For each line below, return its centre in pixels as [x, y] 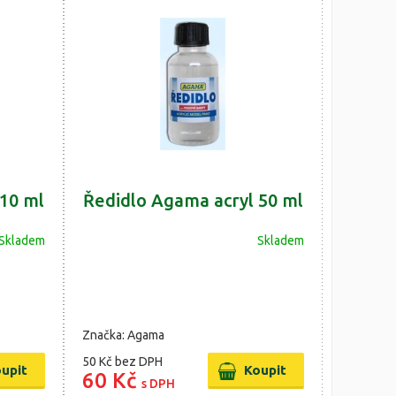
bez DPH [138, 362]
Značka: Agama [123, 335]
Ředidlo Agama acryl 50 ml [193, 200]
